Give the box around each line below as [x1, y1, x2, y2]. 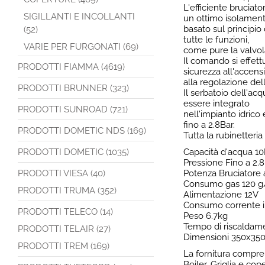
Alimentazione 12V [183, 189, 258, 200]
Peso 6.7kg [183, 211, 228, 221]
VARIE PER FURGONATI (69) [24, 41, 138, 52]
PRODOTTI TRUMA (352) [18, 185, 117, 196]
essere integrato [183, 98, 250, 109]
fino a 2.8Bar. [183, 119, 235, 130]
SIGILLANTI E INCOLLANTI [24, 11, 135, 22]
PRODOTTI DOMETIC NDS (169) [18, 125, 146, 136]
